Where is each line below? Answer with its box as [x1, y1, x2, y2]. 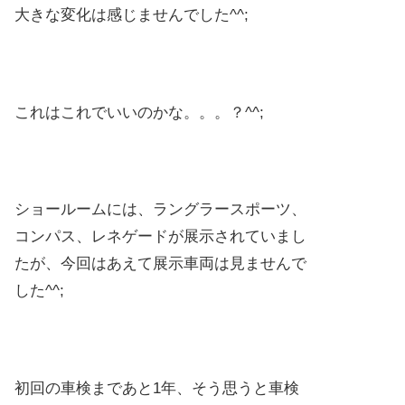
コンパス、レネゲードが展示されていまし [14, 228, 306, 246]
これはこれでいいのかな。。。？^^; [14, 103, 264, 121]
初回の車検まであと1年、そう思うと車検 [14, 380, 299, 398]
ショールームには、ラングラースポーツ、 [14, 201, 306, 219]
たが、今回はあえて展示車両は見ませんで [14, 255, 306, 273]
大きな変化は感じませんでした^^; [14, 6, 249, 24]
